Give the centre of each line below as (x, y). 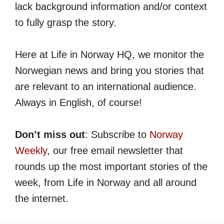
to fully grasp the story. (66, 22)
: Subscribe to (117, 134)
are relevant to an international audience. (106, 86)
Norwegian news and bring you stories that (109, 70)
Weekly (31, 150)
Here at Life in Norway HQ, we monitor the (109, 54)
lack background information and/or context (111, 6)
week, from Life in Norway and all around (106, 182)
